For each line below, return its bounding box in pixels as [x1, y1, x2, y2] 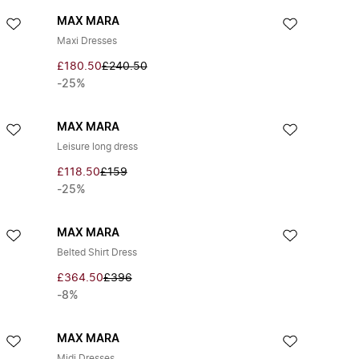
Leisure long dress [56, 142, 138, 151]
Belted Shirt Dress [56, 248, 137, 257]
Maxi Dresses [56, 36, 117, 46]
